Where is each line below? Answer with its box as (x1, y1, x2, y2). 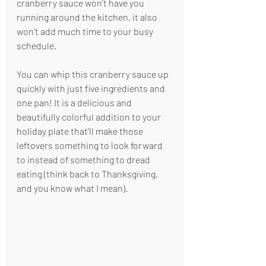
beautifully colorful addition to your (17, 111, 163, 122)
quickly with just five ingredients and (17, 83, 167, 94)
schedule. (17, 40, 56, 51)
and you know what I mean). (17, 182, 129, 194)
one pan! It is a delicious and (17, 97, 134, 108)
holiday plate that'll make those (17, 125, 145, 137)
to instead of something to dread (17, 154, 152, 165)
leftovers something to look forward (17, 140, 164, 151)
